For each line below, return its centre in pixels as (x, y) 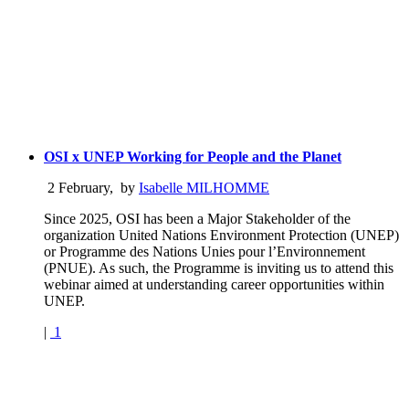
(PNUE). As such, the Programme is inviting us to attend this (219, 267)
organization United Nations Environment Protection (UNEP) (221, 235)
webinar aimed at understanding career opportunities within (214, 284)
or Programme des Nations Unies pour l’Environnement (204, 251)
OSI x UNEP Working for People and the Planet (193, 156)
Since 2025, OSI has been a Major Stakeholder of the (197, 218)
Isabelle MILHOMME (204, 187)
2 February (77, 187)
